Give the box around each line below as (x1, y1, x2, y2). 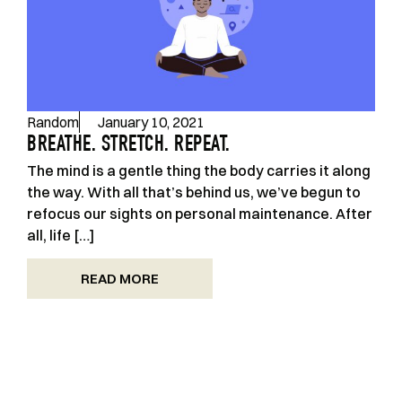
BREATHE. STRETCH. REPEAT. (27, 135, 231, 157)
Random (27, 113, 79, 131)
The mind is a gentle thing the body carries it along (27, 162, 371, 179)
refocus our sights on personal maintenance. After (27, 205, 372, 223)
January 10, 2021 (98, 113, 205, 131)
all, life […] (27, 226, 94, 244)
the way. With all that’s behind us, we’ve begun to (27, 183, 361, 201)
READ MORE (81, 270, 159, 288)
